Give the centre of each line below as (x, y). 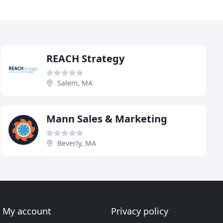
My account (27, 211)
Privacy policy (139, 211)
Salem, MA (75, 83)
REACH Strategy (85, 58)
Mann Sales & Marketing (107, 118)
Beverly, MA (77, 143)
